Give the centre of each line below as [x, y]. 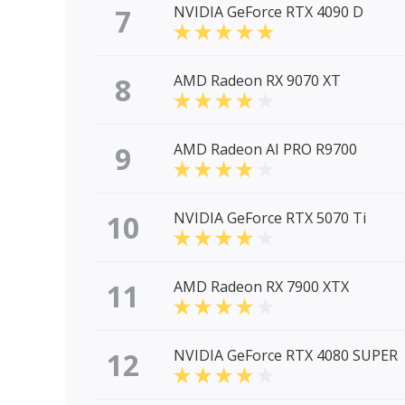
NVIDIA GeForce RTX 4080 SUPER [286, 356]
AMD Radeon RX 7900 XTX [261, 287]
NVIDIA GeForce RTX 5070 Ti [270, 218]
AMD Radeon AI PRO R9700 [265, 150]
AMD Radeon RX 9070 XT [257, 81]
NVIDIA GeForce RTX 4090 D [268, 12]
